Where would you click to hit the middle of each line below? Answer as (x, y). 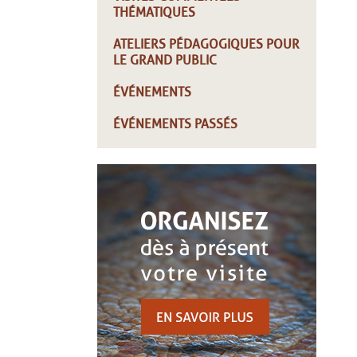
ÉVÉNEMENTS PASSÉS (175, 124)
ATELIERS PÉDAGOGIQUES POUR (206, 45)
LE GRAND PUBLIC (165, 61)
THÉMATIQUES (154, 13)
